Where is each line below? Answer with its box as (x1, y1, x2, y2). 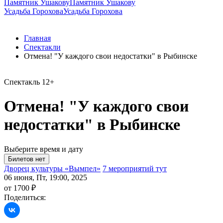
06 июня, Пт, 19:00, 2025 (4, 173, 87, 182)
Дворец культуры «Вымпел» (4, 164, 101, 173)
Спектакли (24, 43, 61, 51)
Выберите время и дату (4, 144, 83, 153)
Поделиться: (4, 193, 46, 202)
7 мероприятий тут (103, 164, 167, 173)
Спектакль (4, 78, 40, 86)
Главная (24, 34, 51, 42)
